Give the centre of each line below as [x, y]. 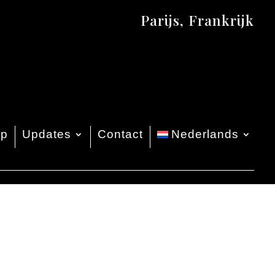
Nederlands [205, 134]
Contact [120, 134]
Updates [46, 134]
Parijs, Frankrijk [198, 20]
